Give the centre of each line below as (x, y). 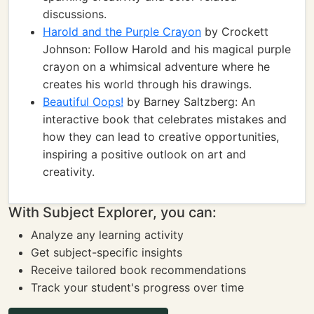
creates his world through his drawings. (147, 84)
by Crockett (235, 32)
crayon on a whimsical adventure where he (156, 67)
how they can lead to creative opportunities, (161, 137)
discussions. (75, 14)
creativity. (69, 172)
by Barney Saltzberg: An (189, 102)
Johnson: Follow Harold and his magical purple (167, 49)
